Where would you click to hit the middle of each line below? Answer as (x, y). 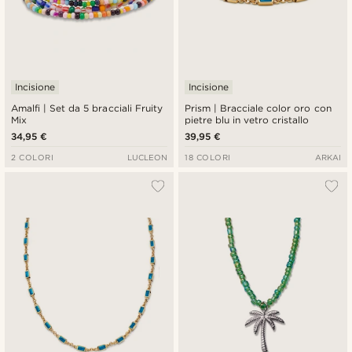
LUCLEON (147, 157)
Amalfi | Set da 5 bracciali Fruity (87, 108)
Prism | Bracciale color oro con (258, 108)
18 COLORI (208, 157)
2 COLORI (33, 157)
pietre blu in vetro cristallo (247, 119)
